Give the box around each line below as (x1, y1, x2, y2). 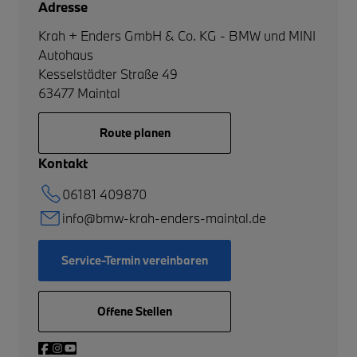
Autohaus (38, 46, 93, 63)
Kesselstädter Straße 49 (38, 65, 178, 82)
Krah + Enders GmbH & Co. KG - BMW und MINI (38, 27, 316, 44)
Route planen (99, 125, 171, 140)
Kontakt (38, 155, 88, 171)
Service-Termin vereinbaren (61, 253, 208, 268)
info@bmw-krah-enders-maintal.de (62, 210, 266, 226)
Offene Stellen (97, 304, 172, 319)
